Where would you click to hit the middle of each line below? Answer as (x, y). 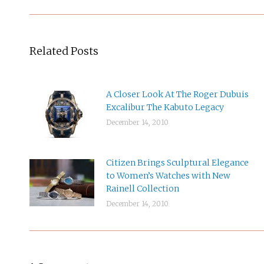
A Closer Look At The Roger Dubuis (177, 94)
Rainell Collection (143, 189)
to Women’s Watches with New (168, 176)
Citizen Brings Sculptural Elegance (177, 163)
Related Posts (64, 51)
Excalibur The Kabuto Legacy (165, 107)
